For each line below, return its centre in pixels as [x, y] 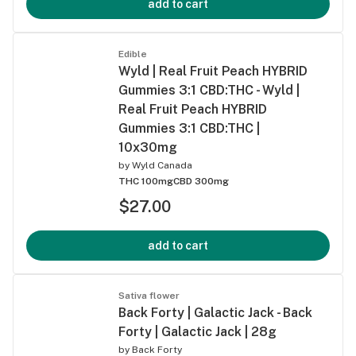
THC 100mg [146, 181]
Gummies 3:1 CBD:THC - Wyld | [209, 90]
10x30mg [148, 147]
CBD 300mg [201, 181]
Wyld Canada [162, 165]
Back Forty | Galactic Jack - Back [215, 312]
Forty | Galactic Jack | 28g [197, 331]
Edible [133, 54]
